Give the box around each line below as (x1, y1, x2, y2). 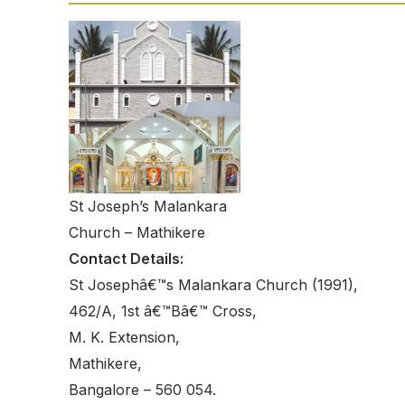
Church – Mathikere (69, 223, 205, 242)
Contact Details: (69, 250, 184, 268)
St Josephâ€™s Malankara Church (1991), (69, 276, 358, 295)
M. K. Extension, (69, 328, 180, 347)
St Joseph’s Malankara (69, 197, 227, 216)
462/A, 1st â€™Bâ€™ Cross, (69, 302, 257, 321)
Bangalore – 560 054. (69, 381, 216, 400)
